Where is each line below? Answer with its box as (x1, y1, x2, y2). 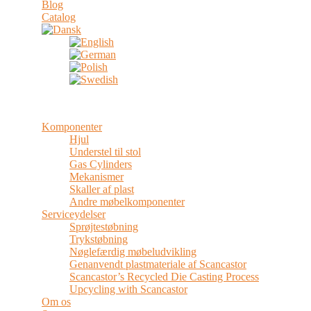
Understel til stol (69, 146, 141, 158)
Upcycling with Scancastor (69, 283, 187, 295)
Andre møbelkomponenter (69, 196, 185, 208)
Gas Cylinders (69, 158, 132, 170)
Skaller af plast (69, 183, 134, 195)
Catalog (42, 11, 76, 23)
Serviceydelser (42, 208, 106, 220)
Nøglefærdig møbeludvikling (69, 246, 196, 258)
